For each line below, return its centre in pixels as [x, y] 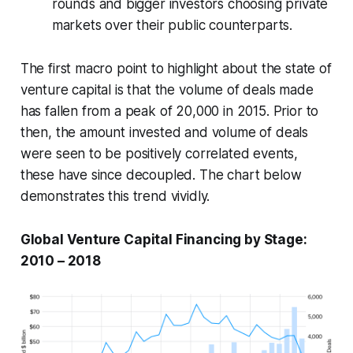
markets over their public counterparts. [172, 26]
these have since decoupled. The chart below [161, 175]
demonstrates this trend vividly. [115, 197]
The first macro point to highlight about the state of [176, 69]
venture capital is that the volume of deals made [167, 90]
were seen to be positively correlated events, [159, 154]
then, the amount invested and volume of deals [164, 133]
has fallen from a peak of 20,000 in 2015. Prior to [169, 111]
